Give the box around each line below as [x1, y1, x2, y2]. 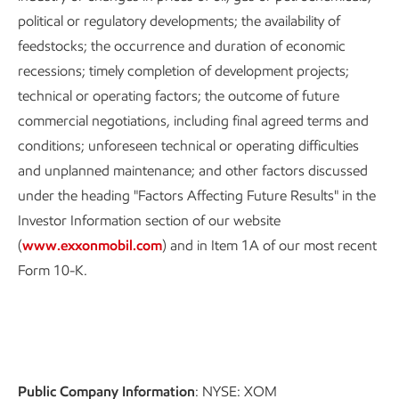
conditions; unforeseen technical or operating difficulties [18, 137, 359, 154]
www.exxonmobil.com [22, 237, 162, 254]
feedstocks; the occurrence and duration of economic [18, 37, 346, 54]
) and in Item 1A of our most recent [162, 237, 377, 254]
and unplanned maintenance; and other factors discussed [18, 162, 368, 179]
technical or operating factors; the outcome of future [18, 87, 339, 104]
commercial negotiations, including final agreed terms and [18, 112, 369, 129]
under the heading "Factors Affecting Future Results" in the [18, 187, 376, 204]
